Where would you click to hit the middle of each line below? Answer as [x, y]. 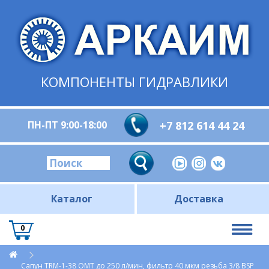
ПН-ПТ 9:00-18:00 [67, 125]
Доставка [198, 199]
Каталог [72, 199]
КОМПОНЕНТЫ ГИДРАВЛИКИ [134, 82]
